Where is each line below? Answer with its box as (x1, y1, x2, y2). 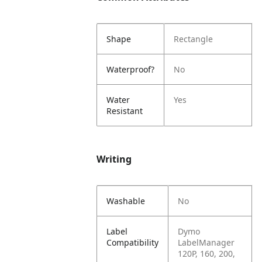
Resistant (106, 105, 143, 116)
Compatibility (106, 237, 159, 248)
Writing (96, 153, 132, 166)
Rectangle (174, 33, 213, 44)
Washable (106, 195, 146, 206)
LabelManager (178, 237, 235, 248)
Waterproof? (106, 64, 155, 75)
